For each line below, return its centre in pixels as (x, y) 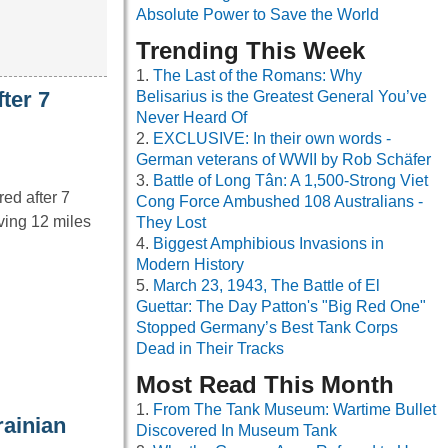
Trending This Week (250, 51)
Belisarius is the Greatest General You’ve (281, 97)
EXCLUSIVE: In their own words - (272, 139)
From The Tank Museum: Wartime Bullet (294, 410)
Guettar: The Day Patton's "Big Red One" (281, 307)
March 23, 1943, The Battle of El (266, 286)
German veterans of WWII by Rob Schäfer (283, 160)
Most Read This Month (265, 385)
